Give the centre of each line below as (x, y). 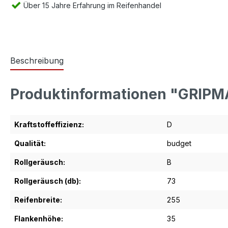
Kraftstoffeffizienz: (49, 124)
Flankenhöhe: (39, 219)
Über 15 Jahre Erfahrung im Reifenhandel (91, 5)
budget (179, 143)
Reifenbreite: (38, 200)
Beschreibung (37, 61)
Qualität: (30, 143)
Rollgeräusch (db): (48, 181)
